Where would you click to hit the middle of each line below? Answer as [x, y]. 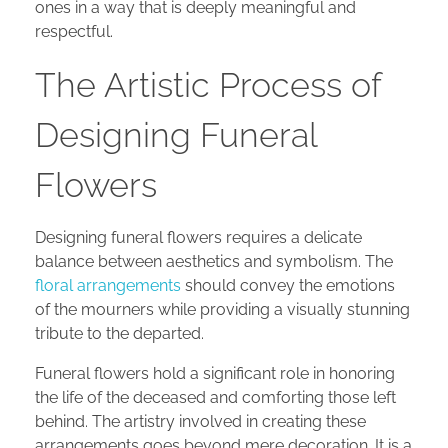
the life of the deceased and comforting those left [215, 398]
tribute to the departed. [119, 334]
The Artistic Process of [208, 84]
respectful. [74, 31]
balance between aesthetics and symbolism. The [214, 262]
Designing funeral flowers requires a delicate [198, 238]
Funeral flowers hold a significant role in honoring [215, 374]
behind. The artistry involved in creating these [200, 422]
